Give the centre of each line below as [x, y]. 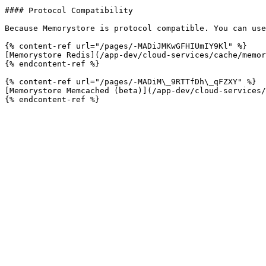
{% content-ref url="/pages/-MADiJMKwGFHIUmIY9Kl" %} [126, 46]
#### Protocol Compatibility [69, 10]
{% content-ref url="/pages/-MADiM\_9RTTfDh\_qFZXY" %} [131, 82]
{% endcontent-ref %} [52, 64]
